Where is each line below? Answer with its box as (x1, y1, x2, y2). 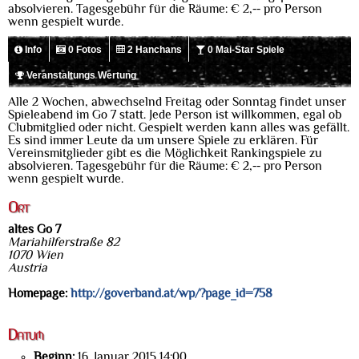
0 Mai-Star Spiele (205, 44, 285, 55)
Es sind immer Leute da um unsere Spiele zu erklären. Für (8, 134, 318, 147)
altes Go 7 (8, 223, 61, 236)
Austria (8, 261, 47, 275)
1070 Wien (8, 248, 63, 262)
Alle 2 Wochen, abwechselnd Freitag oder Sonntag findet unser (8, 95, 346, 108)
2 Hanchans (124, 44, 182, 55)
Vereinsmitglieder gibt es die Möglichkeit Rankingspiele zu (8, 147, 322, 159)
